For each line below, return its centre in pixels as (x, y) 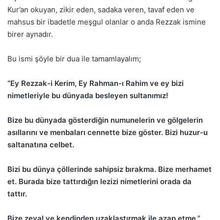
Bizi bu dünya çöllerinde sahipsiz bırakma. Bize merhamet (110, 169)
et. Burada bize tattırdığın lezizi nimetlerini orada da (99, 182)
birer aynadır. (30, 34)
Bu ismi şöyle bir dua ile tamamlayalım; (74, 59)
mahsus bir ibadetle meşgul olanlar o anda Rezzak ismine (107, 22)
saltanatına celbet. (41, 145)
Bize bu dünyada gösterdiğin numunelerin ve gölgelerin (105, 120)
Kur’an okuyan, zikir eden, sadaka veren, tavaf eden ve (101, 10)
